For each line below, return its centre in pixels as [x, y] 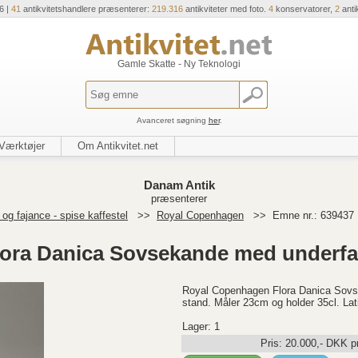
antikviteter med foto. [225, 9]
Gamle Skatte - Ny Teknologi [179, 64]
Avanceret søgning [172, 120]
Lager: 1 [201, 326]
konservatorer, [304, 9]
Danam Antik [179, 185]
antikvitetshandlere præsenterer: [86, 9]
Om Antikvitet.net [118, 146]
